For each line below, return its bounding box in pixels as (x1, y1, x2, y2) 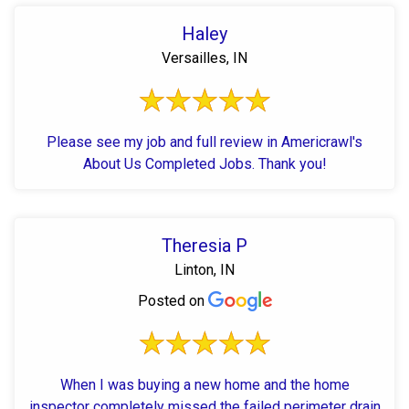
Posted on (137, 291, 208, 309)
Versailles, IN (162, 48, 247, 67)
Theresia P (162, 234, 247, 257)
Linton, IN (174, 260, 235, 278)
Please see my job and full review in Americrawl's (47, 132, 362, 151)
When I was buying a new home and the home (59, 375, 350, 393)
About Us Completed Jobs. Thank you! (82, 154, 327, 173)
